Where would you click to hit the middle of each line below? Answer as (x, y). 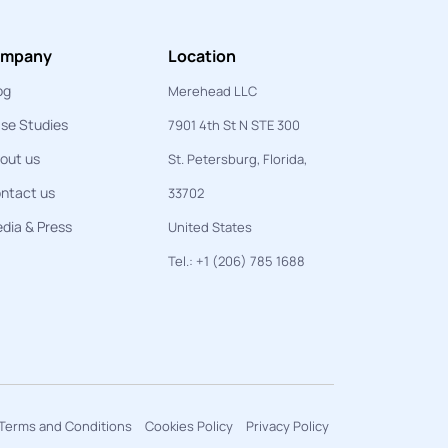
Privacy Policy (287, 426)
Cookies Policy (189, 426)
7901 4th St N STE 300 (234, 125)
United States (210, 227)
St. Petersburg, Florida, (237, 159)
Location (202, 56)
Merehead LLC (212, 91)
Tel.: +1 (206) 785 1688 (236, 261)
